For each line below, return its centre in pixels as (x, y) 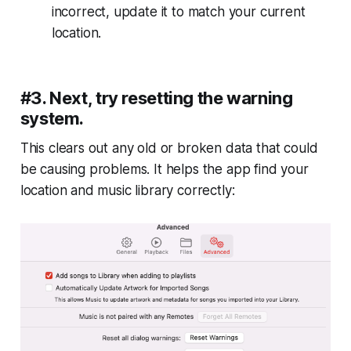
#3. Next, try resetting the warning (156, 98)
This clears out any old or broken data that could (169, 148)
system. (52, 119)
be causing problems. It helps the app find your (164, 170)
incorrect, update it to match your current (178, 12)
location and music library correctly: (127, 191)
